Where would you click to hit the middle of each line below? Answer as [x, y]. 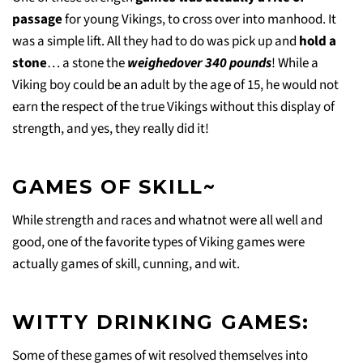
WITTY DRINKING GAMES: [161, 322]
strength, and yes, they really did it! [111, 128]
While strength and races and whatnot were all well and [167, 220]
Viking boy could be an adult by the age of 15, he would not [175, 85]
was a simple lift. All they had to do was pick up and [156, 41]
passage [38, 19]
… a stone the [87, 63]
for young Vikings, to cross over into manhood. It [201, 19]
